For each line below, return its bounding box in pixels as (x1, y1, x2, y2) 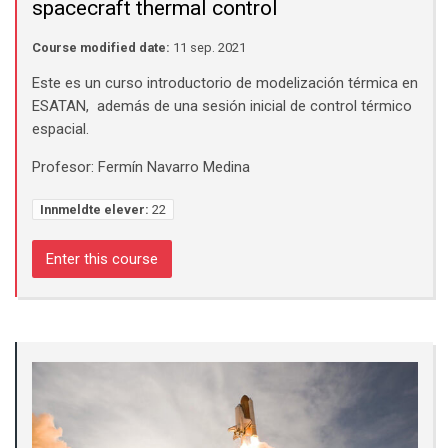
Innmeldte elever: (39, 201, 149, 217)
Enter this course (46, 249, 158, 268)
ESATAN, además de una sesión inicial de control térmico (32, 96, 412, 115)
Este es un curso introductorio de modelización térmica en (32, 73, 418, 92)
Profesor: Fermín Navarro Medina (32, 157, 250, 176)
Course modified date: (32, 39, 170, 55)
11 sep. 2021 (170, 39, 246, 55)
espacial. (32, 119, 89, 138)
